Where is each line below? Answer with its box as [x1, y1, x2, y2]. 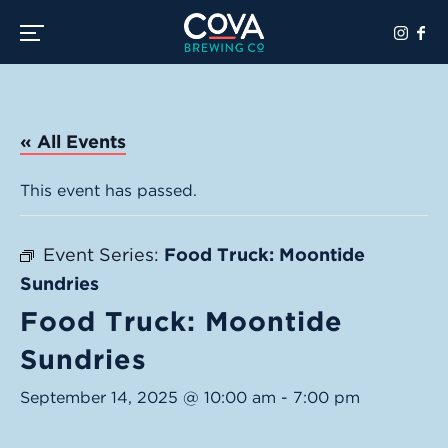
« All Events [20, 131, 126, 152]
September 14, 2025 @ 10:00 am [20, 388, 276, 407]
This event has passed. [20, 181, 197, 200]
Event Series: [43, 244, 164, 265]
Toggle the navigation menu [39, 22, 215, 39]
